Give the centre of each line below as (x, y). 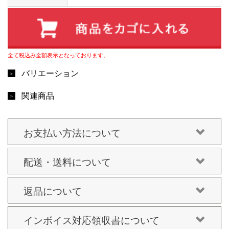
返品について (53, 190)
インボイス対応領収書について (91, 219)
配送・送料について (67, 161)
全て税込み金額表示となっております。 (58, 55)
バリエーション (50, 73)
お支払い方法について (72, 132)
